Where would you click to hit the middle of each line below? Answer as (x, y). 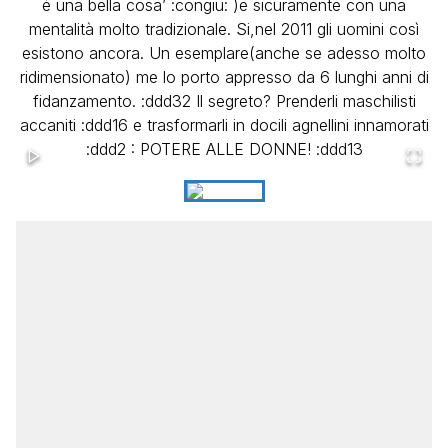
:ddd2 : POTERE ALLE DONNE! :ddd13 (224, 149)
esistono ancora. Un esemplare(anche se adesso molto (224, 53)
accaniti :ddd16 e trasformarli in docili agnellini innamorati (224, 125)
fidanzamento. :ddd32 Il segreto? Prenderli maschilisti (224, 101)
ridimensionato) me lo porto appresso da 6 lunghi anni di (224, 77)
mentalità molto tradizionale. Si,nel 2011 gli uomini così (224, 29)
